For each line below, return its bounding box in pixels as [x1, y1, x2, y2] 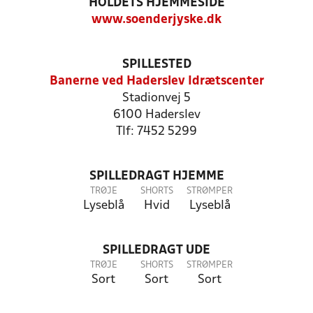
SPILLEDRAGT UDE [103, 245, 210, 256]
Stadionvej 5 [122, 92, 191, 104]
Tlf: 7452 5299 [116, 126, 197, 138]
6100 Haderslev [112, 109, 201, 121]
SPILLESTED [122, 59, 191, 71]
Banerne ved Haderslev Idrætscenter [49, 75, 264, 87]
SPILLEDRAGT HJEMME [89, 170, 224, 182]
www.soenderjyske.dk [92, 14, 221, 26]
